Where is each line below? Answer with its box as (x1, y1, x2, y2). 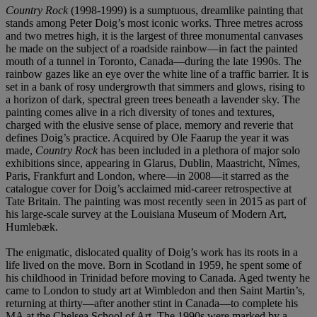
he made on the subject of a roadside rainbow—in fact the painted (6, 42, 298, 54)
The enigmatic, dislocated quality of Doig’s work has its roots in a (6, 246, 298, 258)
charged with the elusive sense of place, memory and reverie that (6, 118, 293, 131)
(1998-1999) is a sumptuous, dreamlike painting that (68, 4, 303, 16)
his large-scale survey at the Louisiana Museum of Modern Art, (6, 207, 287, 220)
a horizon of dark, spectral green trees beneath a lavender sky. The (6, 93, 300, 105)
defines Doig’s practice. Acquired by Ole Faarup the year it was (6, 131, 289, 144)
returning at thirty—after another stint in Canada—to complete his (6, 296, 298, 309)
